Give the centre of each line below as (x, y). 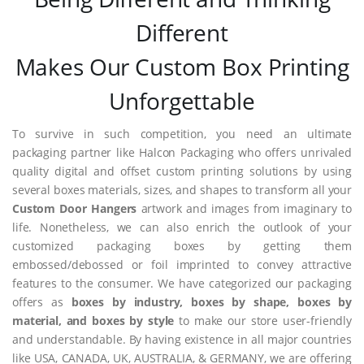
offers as (42, 302)
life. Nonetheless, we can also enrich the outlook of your (182, 227)
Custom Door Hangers (75, 209)
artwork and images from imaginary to (244, 209)
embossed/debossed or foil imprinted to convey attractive (182, 265)
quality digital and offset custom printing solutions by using (182, 171)
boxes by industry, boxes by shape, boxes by (211, 302)
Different (182, 33)
